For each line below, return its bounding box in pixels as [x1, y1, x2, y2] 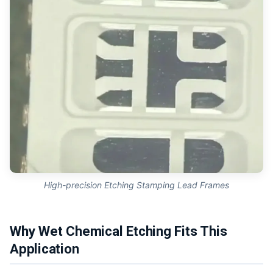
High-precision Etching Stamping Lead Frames [44, 180, 229, 191]
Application [10, 241, 79, 257]
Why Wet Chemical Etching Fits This [10, 223, 227, 239]
